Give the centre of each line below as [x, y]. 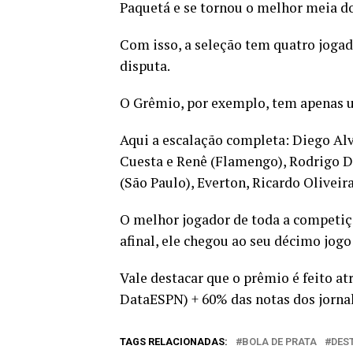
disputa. [145, 65]
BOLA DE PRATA [279, 341]
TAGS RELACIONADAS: [174, 341]
